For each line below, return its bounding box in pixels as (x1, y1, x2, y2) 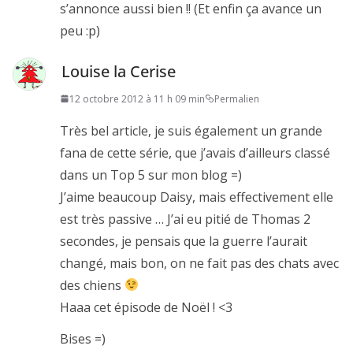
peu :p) (60, 21, 100, 39)
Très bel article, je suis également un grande (60, 121, 322, 139)
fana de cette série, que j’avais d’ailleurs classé (60, 143, 330, 162)
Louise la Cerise (61, 60, 176, 82)
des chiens (60, 276, 124, 294)
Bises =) (60, 329, 106, 347)
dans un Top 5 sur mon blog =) (60, 165, 242, 184)
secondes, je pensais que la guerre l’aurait (60, 232, 307, 250)
